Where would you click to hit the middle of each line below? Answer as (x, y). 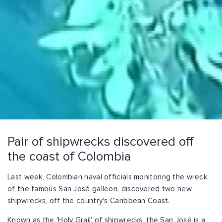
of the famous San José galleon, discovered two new (100, 189)
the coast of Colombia (69, 156)
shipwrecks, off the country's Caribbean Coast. (89, 201)
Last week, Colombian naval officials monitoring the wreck (108, 177)
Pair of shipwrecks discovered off (101, 141)
